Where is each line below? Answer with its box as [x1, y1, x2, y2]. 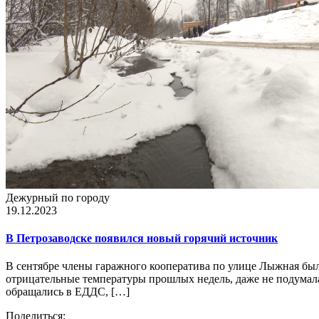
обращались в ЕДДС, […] [6, 286, 130, 298]
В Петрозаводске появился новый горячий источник [6, 232, 278, 245]
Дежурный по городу [6, 191, 110, 204]
